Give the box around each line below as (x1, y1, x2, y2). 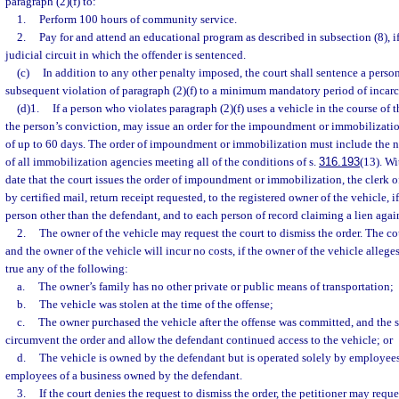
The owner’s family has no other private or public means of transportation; (37, 280, 394, 293)
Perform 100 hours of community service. (38, 12, 237, 26)
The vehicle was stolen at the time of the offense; (38, 297, 273, 311)
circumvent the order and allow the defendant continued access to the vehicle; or (5, 333, 393, 346)
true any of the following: (5, 262, 128, 275)
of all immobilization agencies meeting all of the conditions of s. (5, 155, 319, 168)
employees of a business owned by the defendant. (5, 369, 242, 382)
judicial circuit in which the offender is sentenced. (5, 48, 246, 61)
